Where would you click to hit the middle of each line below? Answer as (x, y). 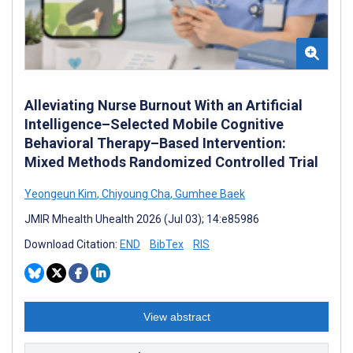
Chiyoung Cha (135, 193)
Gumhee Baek (209, 193)
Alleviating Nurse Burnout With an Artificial (163, 105)
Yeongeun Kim (61, 193)
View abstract (176, 316)
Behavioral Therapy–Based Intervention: (155, 143)
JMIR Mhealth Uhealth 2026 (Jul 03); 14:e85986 (142, 219)
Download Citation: (72, 244)
